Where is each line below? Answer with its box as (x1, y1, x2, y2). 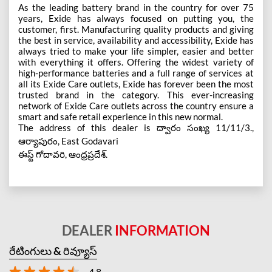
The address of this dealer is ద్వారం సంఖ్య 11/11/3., (18, 121, 254, 133)
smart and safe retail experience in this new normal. (18, 110, 223, 122)
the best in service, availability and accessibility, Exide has (18, 34, 254, 46)
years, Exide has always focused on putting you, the (18, 12, 254, 24)
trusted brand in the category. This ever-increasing (18, 89, 254, 100)
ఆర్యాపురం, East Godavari (18, 135, 118, 146)
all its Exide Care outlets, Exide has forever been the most (18, 78, 254, 89)
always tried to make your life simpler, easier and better (18, 45, 254, 56)
